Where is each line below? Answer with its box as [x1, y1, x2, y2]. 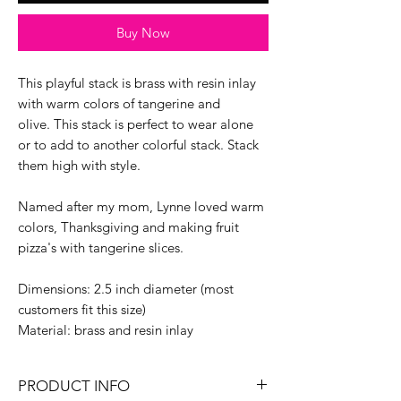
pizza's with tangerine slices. [18, 238, 183, 256]
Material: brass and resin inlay [18, 320, 193, 338]
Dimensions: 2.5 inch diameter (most [18, 279, 234, 297]
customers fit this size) [18, 300, 146, 318]
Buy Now [116, 23, 170, 41]
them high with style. [18, 156, 144, 174]
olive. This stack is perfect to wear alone [18, 115, 253, 132]
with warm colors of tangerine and [18, 94, 220, 112]
